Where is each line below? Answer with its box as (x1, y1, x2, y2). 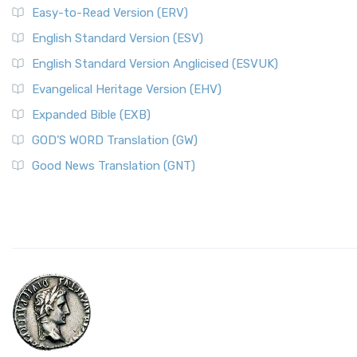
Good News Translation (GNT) (32, 159, 195, 173)
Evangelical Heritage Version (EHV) (32, 82, 222, 96)
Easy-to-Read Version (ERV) (32, 6, 188, 20)
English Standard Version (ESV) (32, 31, 203, 45)
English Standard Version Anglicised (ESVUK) (32, 57, 278, 71)
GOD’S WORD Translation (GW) (32, 133, 198, 147)
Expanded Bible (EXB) (32, 108, 151, 122)
